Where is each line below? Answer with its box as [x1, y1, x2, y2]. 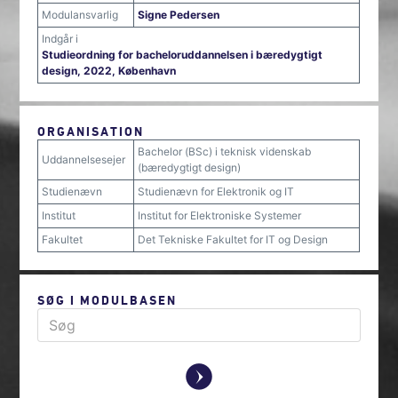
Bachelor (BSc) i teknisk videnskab [138, 145, 312, 158]
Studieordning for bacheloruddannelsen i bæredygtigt [42, 48, 323, 61]
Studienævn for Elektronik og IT [138, 185, 295, 198]
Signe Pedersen [138, 8, 220, 21]
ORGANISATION [37, 123, 145, 139]
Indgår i [42, 32, 79, 45]
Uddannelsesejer [42, 153, 126, 166]
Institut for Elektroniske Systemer [138, 209, 302, 222]
